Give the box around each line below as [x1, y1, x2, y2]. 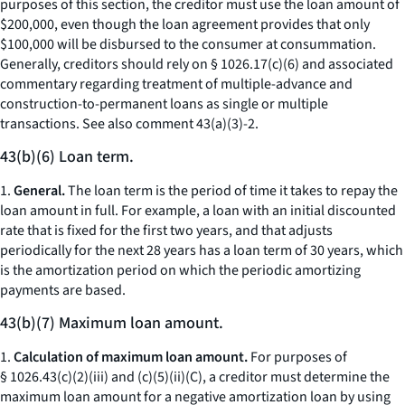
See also [82, 114, 133, 134]
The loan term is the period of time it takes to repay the [65, 181, 398, 201]
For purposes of [248, 347, 347, 367]
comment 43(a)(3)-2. [133, 114, 259, 134]
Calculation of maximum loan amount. [14, 347, 248, 367]
